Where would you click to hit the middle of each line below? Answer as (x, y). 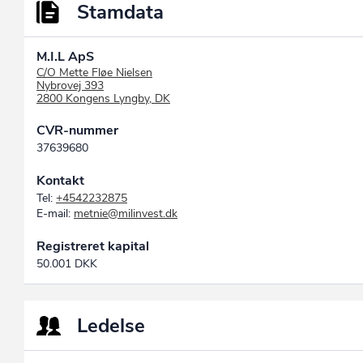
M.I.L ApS (65, 57)
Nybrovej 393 (70, 86)
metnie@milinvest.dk (126, 214)
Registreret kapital (93, 247)
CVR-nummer (77, 131)
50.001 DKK (67, 264)
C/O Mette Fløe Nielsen (94, 73)
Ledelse (111, 326)
